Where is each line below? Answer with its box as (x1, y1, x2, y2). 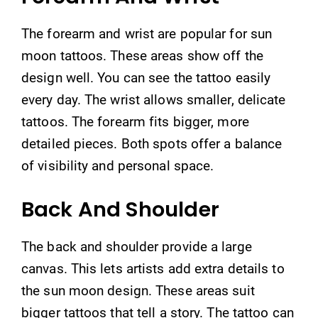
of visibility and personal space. (21, 158, 214, 174)
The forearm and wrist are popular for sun (21, 26, 273, 42)
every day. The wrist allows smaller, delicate (21, 92, 286, 108)
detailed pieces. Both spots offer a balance (21, 136, 283, 152)
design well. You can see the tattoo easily (21, 70, 271, 86)
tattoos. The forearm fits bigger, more (21, 114, 249, 130)
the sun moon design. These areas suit (21, 282, 255, 299)
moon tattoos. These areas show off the (21, 48, 263, 64)
